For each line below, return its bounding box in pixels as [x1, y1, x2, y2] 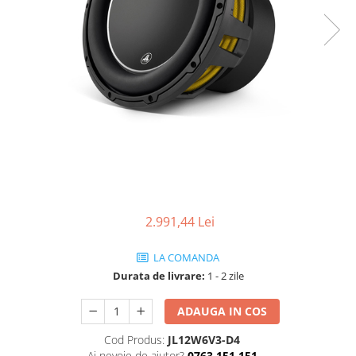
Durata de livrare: [112, 269, 205, 283]
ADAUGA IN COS [177, 304, 268, 319]
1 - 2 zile [204, 269, 244, 283]
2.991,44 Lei [145, 213, 215, 230]
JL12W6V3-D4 [168, 332, 240, 347]
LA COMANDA [151, 250, 219, 265]
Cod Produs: [104, 332, 164, 347]
